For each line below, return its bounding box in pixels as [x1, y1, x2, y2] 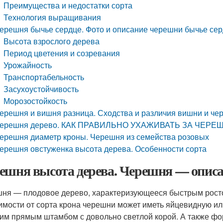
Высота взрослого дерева [3, 35, 100, 47]
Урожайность [3, 59, 52, 71]
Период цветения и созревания [3, 47, 120, 59]
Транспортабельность [3, 71, 85, 83]
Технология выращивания [3, 11, 102, 23]
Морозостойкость [3, 95, 68, 107]
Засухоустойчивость [3, 83, 79, 95]
